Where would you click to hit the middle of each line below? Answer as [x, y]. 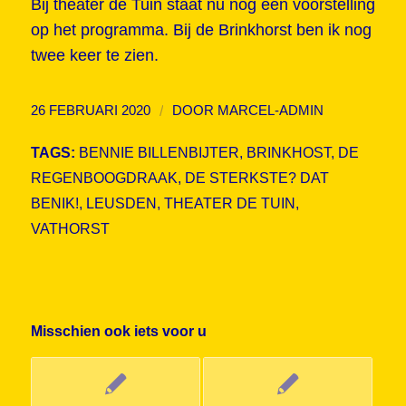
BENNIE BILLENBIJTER [159, 153]
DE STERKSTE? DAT [256, 178]
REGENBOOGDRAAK [104, 178]
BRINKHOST [288, 153]
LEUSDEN [121, 203]
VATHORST [70, 229]
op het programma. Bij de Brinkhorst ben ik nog [201, 30]
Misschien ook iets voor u [118, 332]
